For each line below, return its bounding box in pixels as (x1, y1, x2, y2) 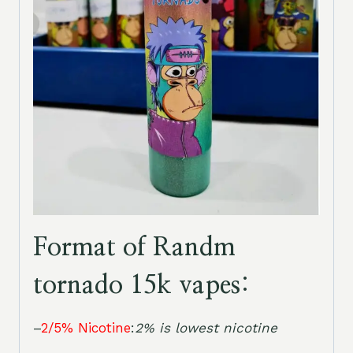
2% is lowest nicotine (135, 320, 277, 336)
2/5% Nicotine (41, 320, 131, 336)
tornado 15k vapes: (33, 273, 250, 299)
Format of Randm (33, 235, 236, 261)
